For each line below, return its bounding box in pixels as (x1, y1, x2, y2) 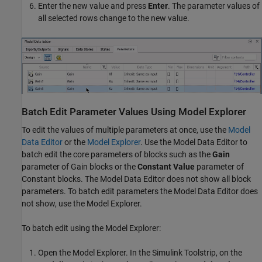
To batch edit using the (22, 223, 105, 233)
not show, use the (22, 198, 87, 208)
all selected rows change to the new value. (38, 13, 189, 23)
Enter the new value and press (38, 1, 148, 11)
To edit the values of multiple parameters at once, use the (22, 125, 228, 135)
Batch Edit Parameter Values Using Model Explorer (22, 106, 246, 118)
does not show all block (165, 174, 251, 184)
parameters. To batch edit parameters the (22, 186, 174, 196)
